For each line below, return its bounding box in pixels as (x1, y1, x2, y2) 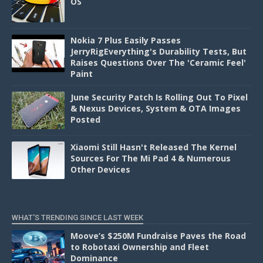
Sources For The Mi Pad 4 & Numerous (70, 152, 231, 164)
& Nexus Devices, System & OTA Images (70, 102, 241, 114)
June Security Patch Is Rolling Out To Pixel (70, 91, 248, 103)
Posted (70, 113, 100, 125)
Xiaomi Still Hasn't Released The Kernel (70, 141, 237, 153)
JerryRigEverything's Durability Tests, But (70, 45, 247, 57)
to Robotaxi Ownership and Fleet (70, 241, 209, 252)
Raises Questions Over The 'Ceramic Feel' (70, 56, 246, 68)
